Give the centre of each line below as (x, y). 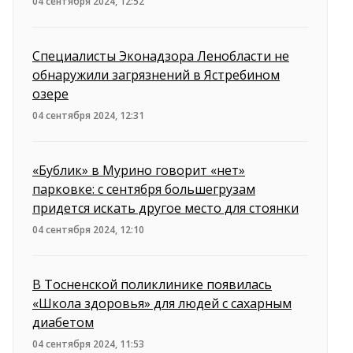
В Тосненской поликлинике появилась (152, 284)
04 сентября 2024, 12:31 (88, 115)
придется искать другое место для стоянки (165, 208)
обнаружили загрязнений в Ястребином (156, 74)
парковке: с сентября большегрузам (144, 189)
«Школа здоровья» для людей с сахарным (162, 303)
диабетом (63, 322)
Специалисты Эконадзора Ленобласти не (161, 56)
